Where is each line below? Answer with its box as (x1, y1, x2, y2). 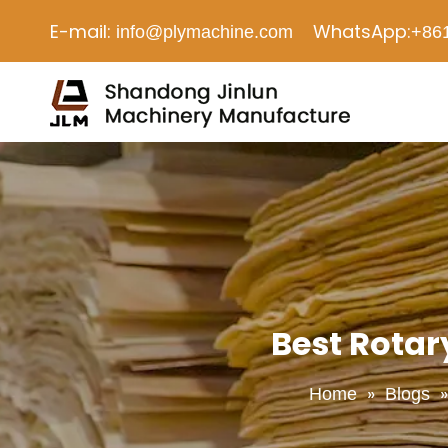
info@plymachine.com (116, 22, 293, 42)
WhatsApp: (293, 19, 411, 44)
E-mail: (50, 19, 116, 44)
